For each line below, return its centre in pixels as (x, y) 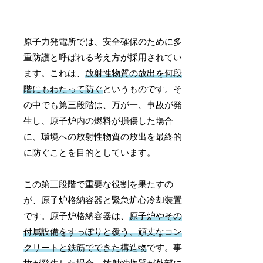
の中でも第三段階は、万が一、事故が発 (103, 105)
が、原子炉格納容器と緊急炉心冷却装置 (103, 200)
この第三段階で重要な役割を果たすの (99, 184)
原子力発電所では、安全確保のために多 (103, 41)
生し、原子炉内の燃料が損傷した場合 (99, 121)
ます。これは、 (55, 73)
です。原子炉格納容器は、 (77, 216)
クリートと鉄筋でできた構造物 (85, 247)
